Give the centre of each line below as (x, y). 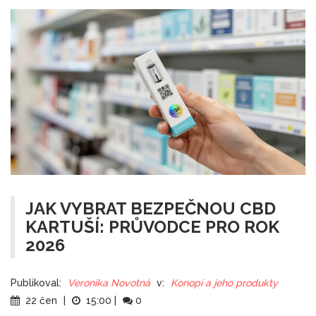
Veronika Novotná (109, 283)
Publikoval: (36, 283)
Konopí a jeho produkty (224, 283)
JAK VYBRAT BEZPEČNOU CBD (151, 209)
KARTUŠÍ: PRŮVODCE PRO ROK (152, 227)
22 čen (41, 301)
